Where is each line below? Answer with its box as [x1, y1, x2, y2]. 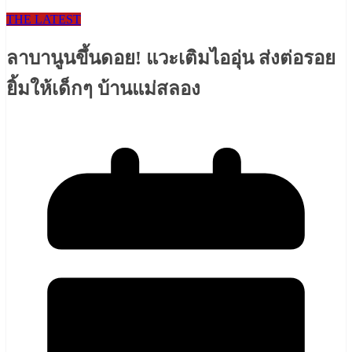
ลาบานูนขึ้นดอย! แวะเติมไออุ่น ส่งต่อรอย [6, 48, 335, 69]
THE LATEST [6, 13, 81, 27]
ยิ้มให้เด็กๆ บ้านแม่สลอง [6, 79, 200, 100]
